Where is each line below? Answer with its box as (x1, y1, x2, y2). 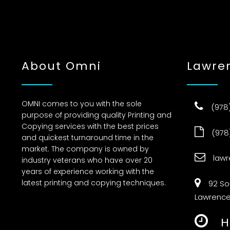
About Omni (22, 58, 102, 74)
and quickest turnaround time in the (22, 132, 154, 143)
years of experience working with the (22, 166, 155, 177)
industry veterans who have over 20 (22, 155, 153, 166)
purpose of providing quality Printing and (22, 110, 172, 121)
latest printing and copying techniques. (22, 178, 166, 188)
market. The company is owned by (22, 144, 149, 155)
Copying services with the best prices (22, 121, 159, 132)
